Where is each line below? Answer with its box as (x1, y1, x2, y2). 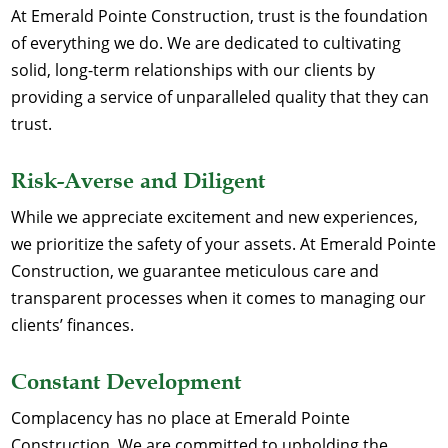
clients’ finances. (11, 314, 135, 337)
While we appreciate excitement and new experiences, (11, 206, 419, 229)
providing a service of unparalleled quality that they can (11, 86, 430, 109)
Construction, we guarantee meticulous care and (11, 260, 380, 283)
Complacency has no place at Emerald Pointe (11, 407, 351, 430)
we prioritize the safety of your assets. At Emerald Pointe (11, 233, 437, 256)
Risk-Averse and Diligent (11, 167, 266, 195)
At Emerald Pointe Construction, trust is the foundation (11, 5, 429, 28)
